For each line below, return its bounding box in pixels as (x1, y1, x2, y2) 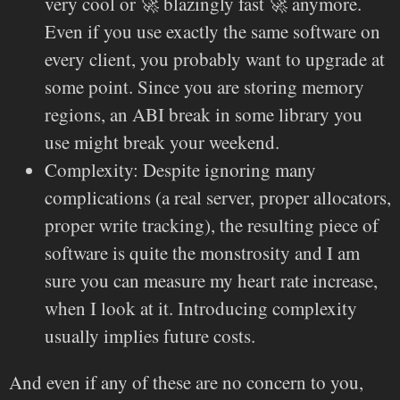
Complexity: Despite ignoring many (45, 156, 316, 182)
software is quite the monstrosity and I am (45, 239, 360, 265)
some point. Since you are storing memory (45, 73, 364, 99)
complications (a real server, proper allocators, (45, 184, 391, 210)
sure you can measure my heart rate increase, (45, 267, 378, 293)
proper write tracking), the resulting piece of (45, 212, 379, 237)
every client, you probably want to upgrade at (45, 46, 385, 71)
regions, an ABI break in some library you (45, 101, 362, 127)
